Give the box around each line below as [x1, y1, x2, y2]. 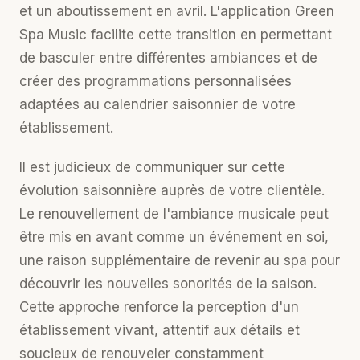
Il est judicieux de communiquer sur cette [19, 159, 285, 175]
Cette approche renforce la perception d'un [19, 299, 299, 315]
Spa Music [19, 27, 87, 43]
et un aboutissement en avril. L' [19, 3, 220, 19]
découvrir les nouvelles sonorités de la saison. [19, 276, 317, 292]
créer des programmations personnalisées [19, 73, 292, 89]
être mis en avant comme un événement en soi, [19, 229, 329, 245]
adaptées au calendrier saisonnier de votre [19, 96, 296, 112]
